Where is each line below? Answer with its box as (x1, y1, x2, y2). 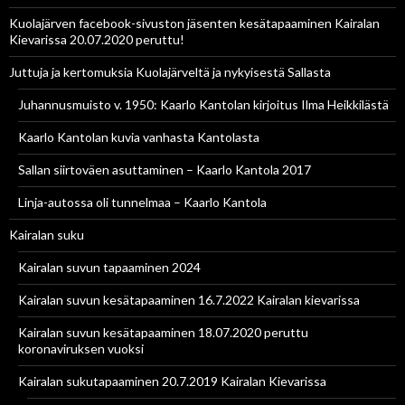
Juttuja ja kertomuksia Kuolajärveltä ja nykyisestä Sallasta (9, 64, 331, 80)
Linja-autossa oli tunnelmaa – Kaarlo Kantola (18, 194, 267, 211)
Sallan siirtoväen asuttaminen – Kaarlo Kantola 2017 (18, 162, 311, 178)
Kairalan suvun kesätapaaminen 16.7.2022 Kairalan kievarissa (18, 292, 360, 308)
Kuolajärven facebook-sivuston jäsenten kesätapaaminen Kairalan (9, 15, 380, 32)
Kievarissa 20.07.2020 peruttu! (9, 32, 184, 48)
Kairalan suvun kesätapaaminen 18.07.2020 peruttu (18, 325, 308, 341)
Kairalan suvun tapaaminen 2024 (18, 259, 201, 276)
